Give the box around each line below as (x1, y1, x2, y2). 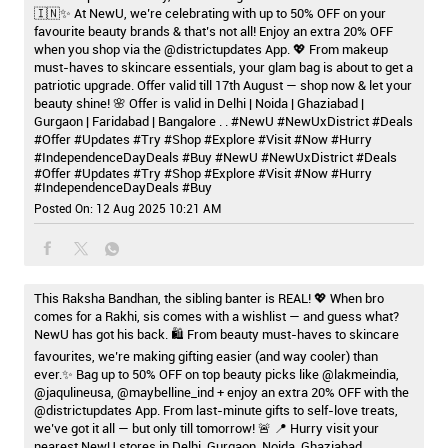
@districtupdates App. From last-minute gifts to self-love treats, (34, 401, 398, 420)
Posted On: (34, 200, 93, 217)
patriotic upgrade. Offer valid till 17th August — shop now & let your (34, 76, 412, 95)
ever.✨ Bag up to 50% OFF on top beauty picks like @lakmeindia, (34, 365, 399, 384)
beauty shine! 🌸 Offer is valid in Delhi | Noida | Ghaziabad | (34, 94, 364, 113)
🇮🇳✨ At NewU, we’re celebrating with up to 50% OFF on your (34, 4, 386, 23)
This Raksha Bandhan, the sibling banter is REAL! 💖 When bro (34, 289, 384, 308)
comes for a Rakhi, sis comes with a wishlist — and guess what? (34, 307, 399, 326)
